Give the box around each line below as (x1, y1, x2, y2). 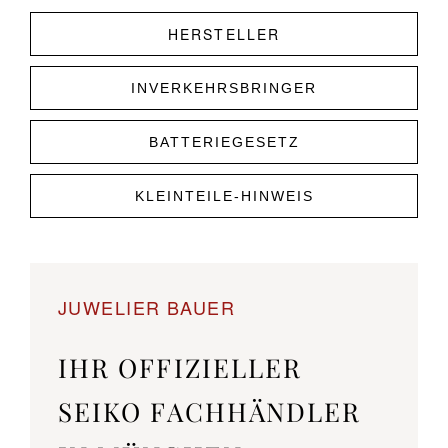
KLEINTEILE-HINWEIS (134, 187, 314, 204)
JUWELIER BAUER (58, 293, 236, 320)
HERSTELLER (168, 23, 280, 44)
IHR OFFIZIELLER (58, 349, 303, 385)
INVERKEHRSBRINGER (131, 79, 317, 96)
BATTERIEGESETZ (148, 133, 300, 150)
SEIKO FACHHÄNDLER (58, 393, 362, 429)
